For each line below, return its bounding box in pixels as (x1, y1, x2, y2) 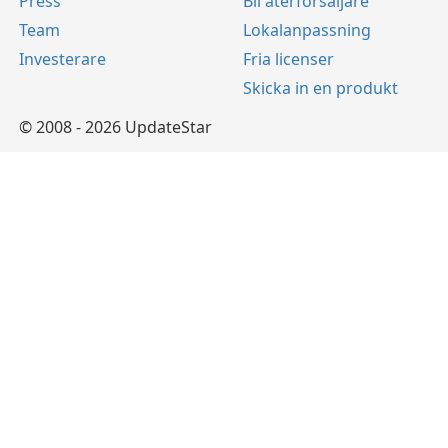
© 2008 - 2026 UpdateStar (19, 115, 212, 138)
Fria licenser (243, 47, 334, 70)
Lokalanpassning (243, 18, 371, 41)
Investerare (19, 47, 106, 70)
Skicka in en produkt (243, 76, 398, 99)
